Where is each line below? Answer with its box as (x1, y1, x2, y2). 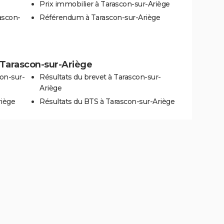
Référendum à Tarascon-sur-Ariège (39, 12, 160, 22)
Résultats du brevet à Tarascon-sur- (39, 72, 161, 81)
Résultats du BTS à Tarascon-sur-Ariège (39, 96, 174, 106)
